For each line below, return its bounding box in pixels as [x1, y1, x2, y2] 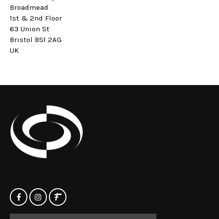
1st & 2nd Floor [10, 14, 62, 23]
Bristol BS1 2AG [10, 35, 62, 44]
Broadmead [10, 3, 48, 12]
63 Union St [10, 24, 49, 34]
